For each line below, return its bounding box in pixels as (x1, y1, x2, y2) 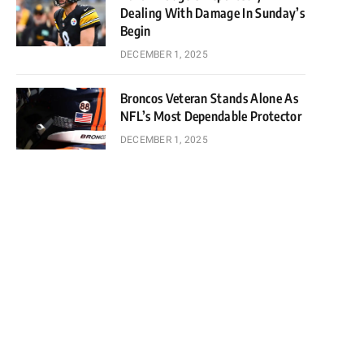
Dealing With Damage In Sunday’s (120, 5, 305, 21)
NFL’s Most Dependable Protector (120, 108, 301, 124)
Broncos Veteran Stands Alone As (120, 90, 298, 106)
